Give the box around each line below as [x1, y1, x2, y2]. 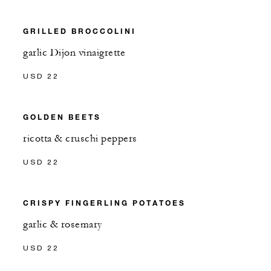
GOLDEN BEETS [23, 111, 101, 122]
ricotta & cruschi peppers [23, 132, 137, 145]
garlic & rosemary [23, 218, 103, 230]
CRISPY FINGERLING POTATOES [23, 197, 186, 207]
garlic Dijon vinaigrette [23, 46, 125, 59]
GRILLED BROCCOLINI [23, 25, 136, 36]
